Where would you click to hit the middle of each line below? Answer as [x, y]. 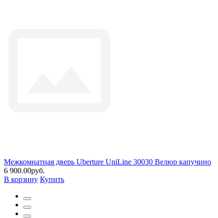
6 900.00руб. [24, 170]
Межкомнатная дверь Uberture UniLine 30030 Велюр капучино [108, 162]
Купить [52, 179]
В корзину [21, 179]
